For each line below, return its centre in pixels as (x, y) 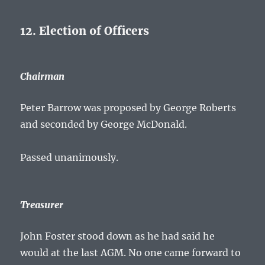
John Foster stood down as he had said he (118, 236)
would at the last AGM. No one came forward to (131, 253)
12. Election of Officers (85, 31)
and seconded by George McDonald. (104, 125)
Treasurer (42, 205)
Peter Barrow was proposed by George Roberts (128, 108)
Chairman (43, 77)
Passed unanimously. (70, 158)
